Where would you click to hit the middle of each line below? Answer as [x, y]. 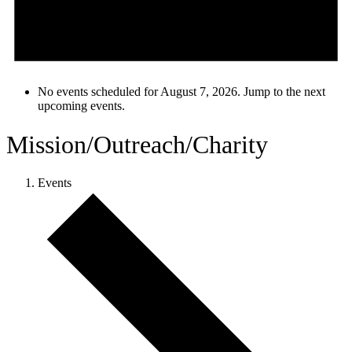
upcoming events [80, 106]
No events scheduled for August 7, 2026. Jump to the [171, 92]
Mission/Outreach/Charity [137, 144]
